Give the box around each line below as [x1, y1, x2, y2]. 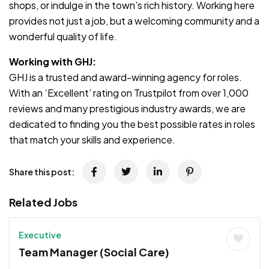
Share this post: [9, 166, 74, 177]
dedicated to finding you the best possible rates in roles [9, 117, 255, 130]
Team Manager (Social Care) [19, 244, 169, 259]
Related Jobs [9, 195, 77, 209]
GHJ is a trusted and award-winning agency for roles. [9, 70, 242, 83]
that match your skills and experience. [9, 133, 175, 146]
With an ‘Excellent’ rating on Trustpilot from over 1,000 [9, 86, 249, 99]
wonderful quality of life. [9, 29, 117, 43]
